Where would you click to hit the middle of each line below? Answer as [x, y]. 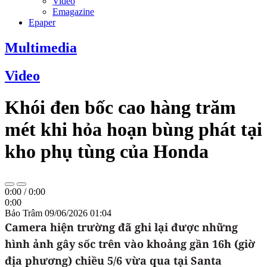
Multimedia [41, 47]
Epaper [42, 22]
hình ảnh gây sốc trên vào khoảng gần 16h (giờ [130, 243]
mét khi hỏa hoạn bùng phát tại [133, 130]
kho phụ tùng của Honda [107, 152]
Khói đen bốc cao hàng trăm [120, 108]
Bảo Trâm [25, 213]
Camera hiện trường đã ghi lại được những [121, 227]
